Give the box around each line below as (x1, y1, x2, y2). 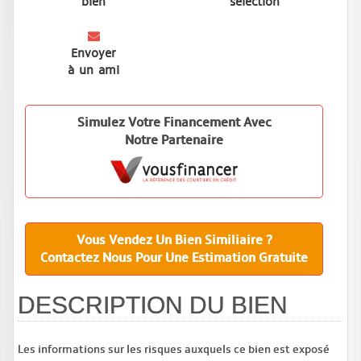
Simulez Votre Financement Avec (77, 114, 272, 131)
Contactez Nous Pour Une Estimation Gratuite (40, 249, 308, 266)
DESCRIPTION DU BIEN (18, 291, 288, 318)
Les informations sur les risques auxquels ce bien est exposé (18, 342, 330, 356)
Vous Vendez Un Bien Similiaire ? (76, 231, 272, 248)
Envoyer (71, 45, 116, 60)
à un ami (68, 62, 119, 77)
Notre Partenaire (125, 131, 223, 148)
